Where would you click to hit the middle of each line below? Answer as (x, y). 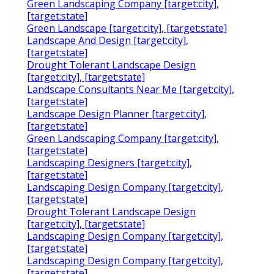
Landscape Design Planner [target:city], (117, 114)
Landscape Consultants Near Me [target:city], (131, 90)
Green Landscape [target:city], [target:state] (127, 28)
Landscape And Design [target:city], (108, 41)
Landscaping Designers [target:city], (109, 163)
